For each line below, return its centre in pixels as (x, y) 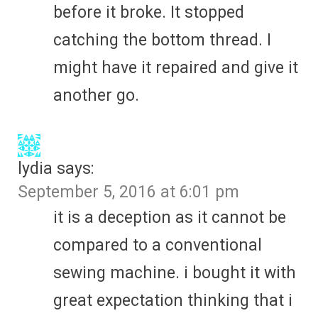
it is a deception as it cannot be (170, 218)
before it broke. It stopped (149, 13)
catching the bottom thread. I (162, 40)
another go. (96, 96)
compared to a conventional (158, 246)
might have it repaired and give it (176, 68)
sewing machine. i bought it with (175, 273)
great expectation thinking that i (173, 301)
